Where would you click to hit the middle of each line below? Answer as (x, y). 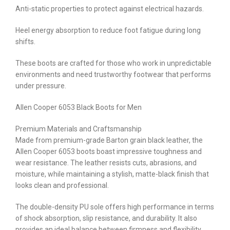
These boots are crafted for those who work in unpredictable (113, 63)
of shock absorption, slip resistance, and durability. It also (106, 218)
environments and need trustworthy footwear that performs (113, 74)
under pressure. (41, 85)
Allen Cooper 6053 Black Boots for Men (79, 107)
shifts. (25, 41)
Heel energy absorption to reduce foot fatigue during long (108, 30)
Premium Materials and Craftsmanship (79, 129)
